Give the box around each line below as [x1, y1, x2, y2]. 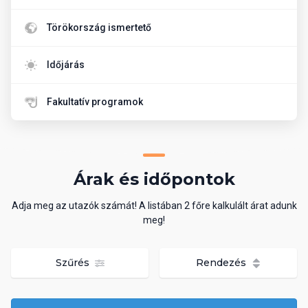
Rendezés [195, 256, 249, 269]
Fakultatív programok [47, 96, 143, 107]
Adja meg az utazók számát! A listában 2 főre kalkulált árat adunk [11, 200, 297, 211]
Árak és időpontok [73, 169, 235, 189]
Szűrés [55, 256, 92, 269]
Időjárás [47, 59, 85, 70]
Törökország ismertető [47, 22, 151, 33]
